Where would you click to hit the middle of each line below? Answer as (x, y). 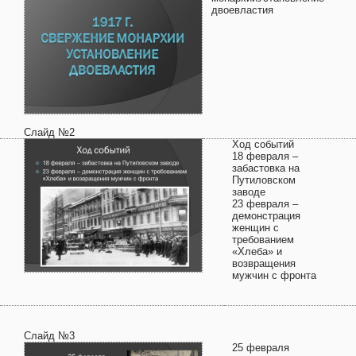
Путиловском (264, 180)
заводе (249, 192)
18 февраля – (265, 156)
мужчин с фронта (274, 275)
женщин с (255, 228)
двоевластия (242, 10)
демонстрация (266, 216)
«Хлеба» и (257, 252)
